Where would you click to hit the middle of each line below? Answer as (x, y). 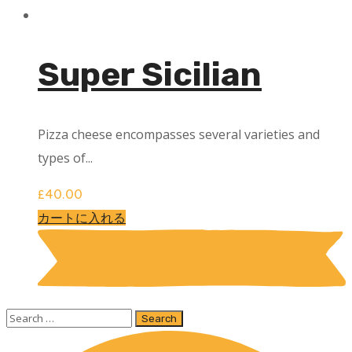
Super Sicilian (150, 75)
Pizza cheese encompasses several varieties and (179, 135)
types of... (65, 158)
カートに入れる (82, 218)
